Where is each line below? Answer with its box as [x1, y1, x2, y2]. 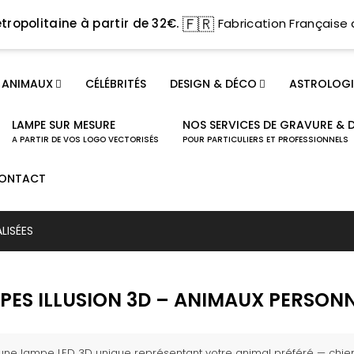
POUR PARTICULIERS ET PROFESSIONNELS [182, 133, 348, 145]
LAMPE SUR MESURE [11, 116, 115, 133]
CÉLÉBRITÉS [85, 75, 146, 92]
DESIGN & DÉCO [169, 75, 257, 92]
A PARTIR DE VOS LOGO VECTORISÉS [11, 133, 159, 145]
